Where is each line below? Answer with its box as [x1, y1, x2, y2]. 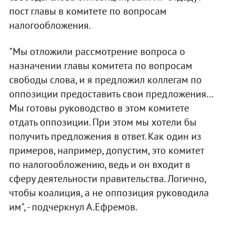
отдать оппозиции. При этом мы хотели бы [9, 115, 196, 129]
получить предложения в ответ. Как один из [9, 129, 201, 143]
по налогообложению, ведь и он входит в [9, 157, 190, 171]
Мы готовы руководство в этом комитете [9, 101, 189, 115]
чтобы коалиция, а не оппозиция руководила [9, 186, 209, 199]
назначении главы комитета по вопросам [9, 59, 192, 72]
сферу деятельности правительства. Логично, [9, 172, 206, 185]
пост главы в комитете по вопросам [9, 4, 166, 18]
